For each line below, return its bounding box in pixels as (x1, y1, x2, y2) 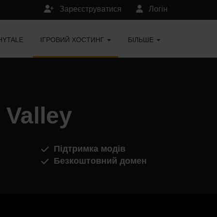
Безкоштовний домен (53, 156, 147, 166)
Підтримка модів (53, 144, 125, 154)
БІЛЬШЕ (128, 36, 155, 44)
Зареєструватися (58, 5, 122, 13)
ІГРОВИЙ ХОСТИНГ (40, 36, 106, 44)
